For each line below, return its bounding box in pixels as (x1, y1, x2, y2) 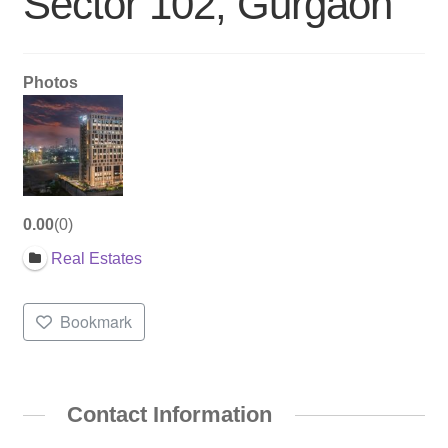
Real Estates (51, 249, 143, 267)
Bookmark (60, 309, 133, 333)
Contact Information (67, 401, 273, 427)
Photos (22, 73, 78, 91)
